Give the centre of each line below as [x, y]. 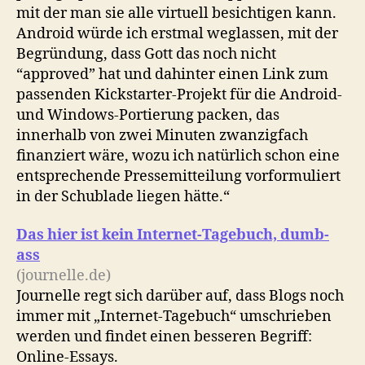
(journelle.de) [64, 276]
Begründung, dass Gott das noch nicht [146, 54]
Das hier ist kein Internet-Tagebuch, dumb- [173, 235]
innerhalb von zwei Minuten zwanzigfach [162, 135]
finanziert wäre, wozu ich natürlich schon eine [178, 156]
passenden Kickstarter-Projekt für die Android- [179, 95]
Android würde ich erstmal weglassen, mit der [177, 33]
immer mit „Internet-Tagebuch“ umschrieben [174, 317]
